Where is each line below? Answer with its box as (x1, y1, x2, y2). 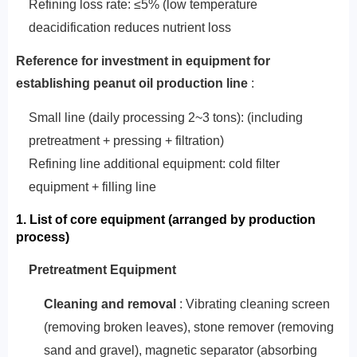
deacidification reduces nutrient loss (29, 21, 231, 34)
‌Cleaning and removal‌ (43, 297, 176, 311)
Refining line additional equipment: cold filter (29, 157, 280, 171)
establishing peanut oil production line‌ (16, 76, 248, 90)
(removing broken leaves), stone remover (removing (43, 320, 334, 334)
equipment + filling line (29, 180, 156, 194)
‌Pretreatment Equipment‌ (29, 263, 176, 277)
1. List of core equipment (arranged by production (16, 213, 316, 226)
